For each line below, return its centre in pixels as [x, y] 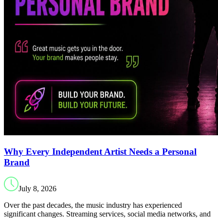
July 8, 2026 [37, 189]
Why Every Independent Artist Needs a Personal [100, 151]
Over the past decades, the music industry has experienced [93, 205]
